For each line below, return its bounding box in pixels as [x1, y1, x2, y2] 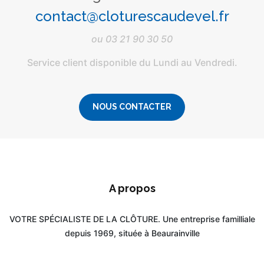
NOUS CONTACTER [93, 102, 171, 112]
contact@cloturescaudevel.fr [35, 8, 229, 25]
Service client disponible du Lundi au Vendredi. [27, 57, 237, 69]
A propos [108, 182, 156, 195]
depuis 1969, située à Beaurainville [64, 228, 200, 239]
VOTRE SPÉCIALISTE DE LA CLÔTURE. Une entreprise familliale [9, 214, 255, 225]
